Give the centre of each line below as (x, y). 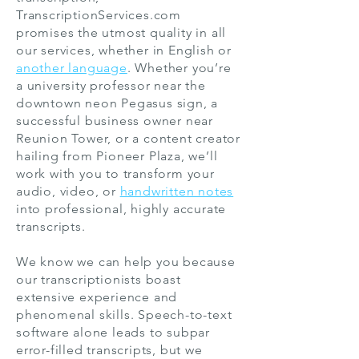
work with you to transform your (115, 173)
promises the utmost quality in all (121, 32)
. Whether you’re (179, 68)
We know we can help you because (126, 262)
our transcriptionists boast (99, 279)
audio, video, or (68, 191)
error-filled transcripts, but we (109, 350)
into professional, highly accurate (121, 209)
